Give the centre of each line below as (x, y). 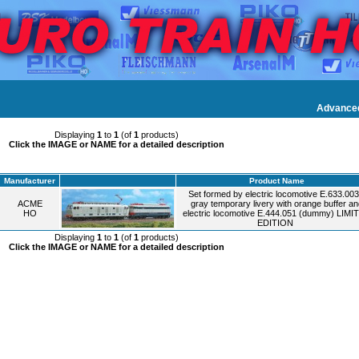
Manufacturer (30, 181)
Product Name (276, 181)
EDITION (275, 223)
